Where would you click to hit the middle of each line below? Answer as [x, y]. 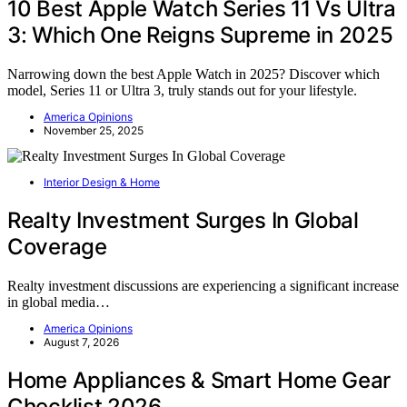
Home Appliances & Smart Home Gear [199, 380]
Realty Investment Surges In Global [183, 220]
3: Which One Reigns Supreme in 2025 [200, 35]
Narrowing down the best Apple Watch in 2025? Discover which [194, 74]
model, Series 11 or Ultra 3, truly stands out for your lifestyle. [182, 90]
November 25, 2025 [94, 130]
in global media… [59, 302]
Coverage [57, 246]
